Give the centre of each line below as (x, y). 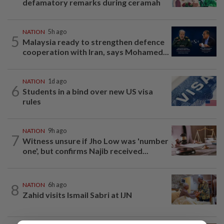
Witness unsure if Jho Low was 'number (95, 140)
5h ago (57, 31)
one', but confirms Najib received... (85, 150)
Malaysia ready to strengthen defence (93, 41)
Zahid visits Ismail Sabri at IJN (77, 195)
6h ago (57, 185)
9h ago (57, 130)
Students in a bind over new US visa (88, 91)
